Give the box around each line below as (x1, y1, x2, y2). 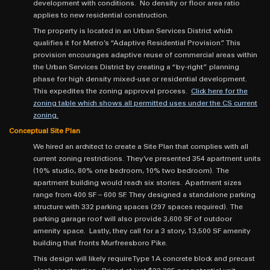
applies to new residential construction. (33, 12, 169, 19)
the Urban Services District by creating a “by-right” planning (33, 64, 239, 71)
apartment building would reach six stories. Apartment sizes (33, 180, 242, 187)
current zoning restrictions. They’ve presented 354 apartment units (33, 155, 261, 163)
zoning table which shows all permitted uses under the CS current (33, 100, 257, 107)
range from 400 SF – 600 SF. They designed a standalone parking (33, 192, 256, 199)
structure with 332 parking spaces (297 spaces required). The (33, 204, 243, 211)
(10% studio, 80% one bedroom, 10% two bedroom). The (33, 168, 229, 175)
